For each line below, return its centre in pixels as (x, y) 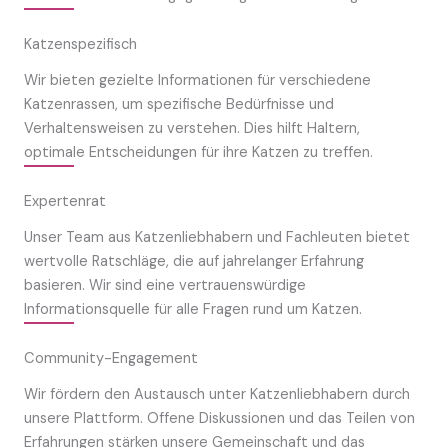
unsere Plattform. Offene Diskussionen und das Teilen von (219, 418)
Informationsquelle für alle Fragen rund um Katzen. (193, 309)
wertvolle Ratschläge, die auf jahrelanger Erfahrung (194, 261)
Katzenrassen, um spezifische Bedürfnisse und (179, 104)
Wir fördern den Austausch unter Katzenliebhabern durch (217, 394)
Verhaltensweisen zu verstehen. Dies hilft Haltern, (192, 128)
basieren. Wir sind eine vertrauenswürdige (165, 285)
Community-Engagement (111, 358)
